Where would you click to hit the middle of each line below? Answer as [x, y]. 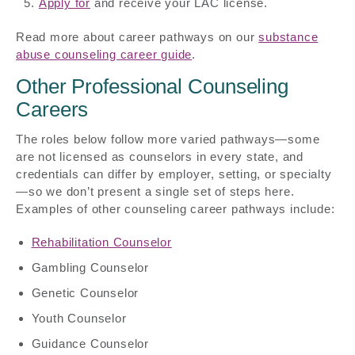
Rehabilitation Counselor [101, 242]
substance [288, 36]
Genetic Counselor [85, 293]
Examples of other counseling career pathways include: [176, 209]
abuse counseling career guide [104, 54]
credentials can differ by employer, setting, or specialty [174, 174]
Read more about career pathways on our [137, 36]
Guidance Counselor [90, 344]
